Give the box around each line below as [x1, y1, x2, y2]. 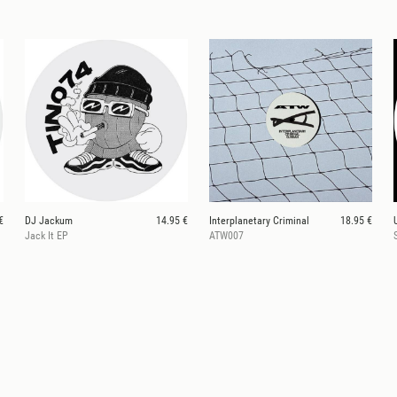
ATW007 [209, 229, 244, 242]
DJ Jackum [25, 214, 73, 227]
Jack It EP [25, 229, 68, 242]
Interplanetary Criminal [209, 214, 309, 227]
